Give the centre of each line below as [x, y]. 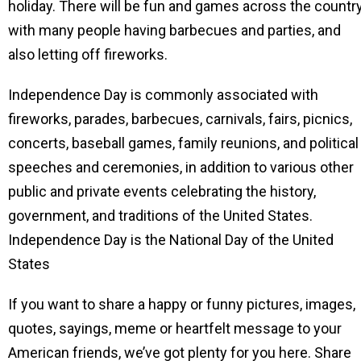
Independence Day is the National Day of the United [171, 240]
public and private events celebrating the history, [162, 191]
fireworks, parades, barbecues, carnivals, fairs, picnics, [180, 119]
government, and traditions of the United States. [160, 216]
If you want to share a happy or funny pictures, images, [182, 304]
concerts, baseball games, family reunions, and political [183, 143]
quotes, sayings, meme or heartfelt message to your [175, 328]
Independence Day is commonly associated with [163, 95]
